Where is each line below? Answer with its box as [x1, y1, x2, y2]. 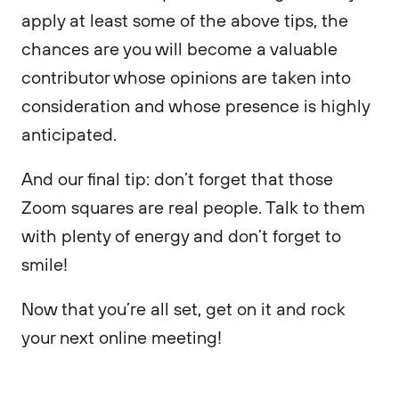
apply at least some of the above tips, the [21, 9, 348, 31]
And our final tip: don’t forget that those [21, 167, 333, 190]
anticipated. [21, 123, 121, 145]
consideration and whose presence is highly [21, 94, 370, 117]
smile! [21, 253, 72, 275]
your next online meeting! [21, 326, 222, 348]
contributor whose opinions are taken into [21, 66, 351, 88]
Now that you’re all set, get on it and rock [21, 297, 346, 320]
